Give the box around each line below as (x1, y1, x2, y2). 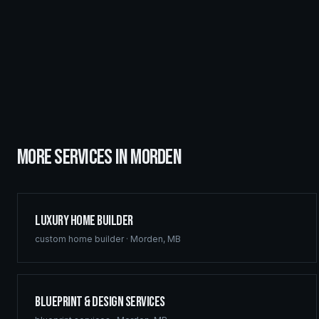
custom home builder (35, 234, 124, 244)
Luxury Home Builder (35, 212, 133, 229)
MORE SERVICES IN (17, 145, 131, 170)
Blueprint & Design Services (35, 293, 165, 310)
